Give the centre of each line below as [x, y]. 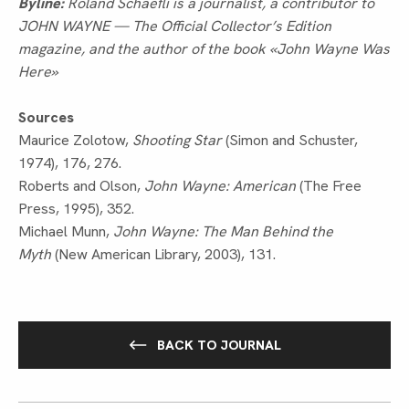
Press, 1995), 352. [76, 208]
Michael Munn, [66, 231]
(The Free [329, 185]
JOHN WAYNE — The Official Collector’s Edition [175, 26]
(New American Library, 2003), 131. [163, 254]
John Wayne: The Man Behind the [223, 231]
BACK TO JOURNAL [219, 345]
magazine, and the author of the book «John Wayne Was [204, 48]
